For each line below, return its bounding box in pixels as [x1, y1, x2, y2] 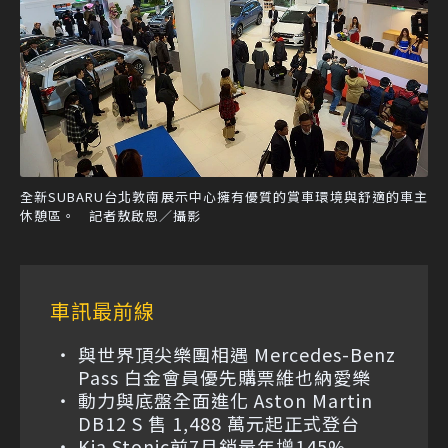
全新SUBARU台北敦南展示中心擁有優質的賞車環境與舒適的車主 [20, 186, 428, 206]
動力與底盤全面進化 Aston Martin [78, 386, 373, 413]
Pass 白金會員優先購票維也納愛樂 [78, 363, 371, 390]
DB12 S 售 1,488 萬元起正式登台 [78, 409, 360, 436]
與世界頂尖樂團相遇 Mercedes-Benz [78, 340, 396, 367]
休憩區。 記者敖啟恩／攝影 [20, 205, 201, 225]
